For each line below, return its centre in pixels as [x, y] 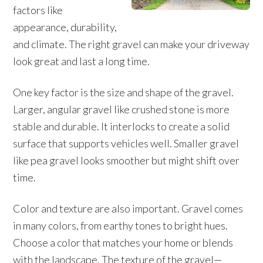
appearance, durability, [65, 27]
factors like [38, 10]
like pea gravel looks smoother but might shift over [127, 160]
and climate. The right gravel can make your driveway [131, 44]
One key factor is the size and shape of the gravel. [124, 92]
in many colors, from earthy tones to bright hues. [121, 225]
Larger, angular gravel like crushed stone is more [122, 109]
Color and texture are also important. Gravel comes [128, 208]
